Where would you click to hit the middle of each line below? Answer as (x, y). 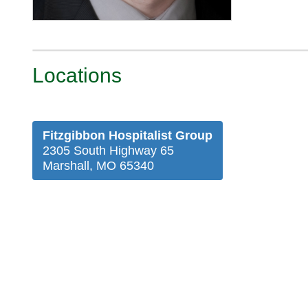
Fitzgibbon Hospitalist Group (128, 136)
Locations (77, 76)
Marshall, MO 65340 (98, 166)
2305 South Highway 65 (108, 151)
